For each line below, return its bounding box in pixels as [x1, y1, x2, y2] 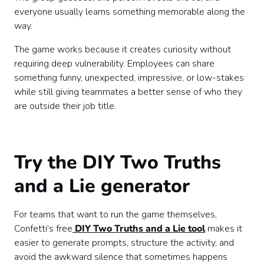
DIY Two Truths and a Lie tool [72, 222, 205, 235]
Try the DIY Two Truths [14, 150, 221, 175]
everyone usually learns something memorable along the [14, 5, 245, 18]
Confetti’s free [14, 222, 72, 235]
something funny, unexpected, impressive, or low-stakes [14, 71, 244, 84]
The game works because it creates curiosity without [14, 43, 231, 56]
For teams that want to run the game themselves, [14, 208, 217, 221]
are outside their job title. [14, 100, 116, 113]
